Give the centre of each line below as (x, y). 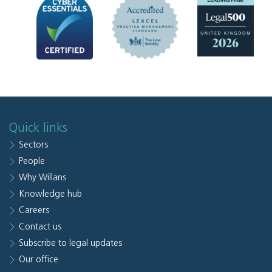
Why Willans (42, 177)
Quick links (38, 128)
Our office (39, 259)
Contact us (40, 226)
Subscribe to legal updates (70, 243)
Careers (34, 210)
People (32, 161)
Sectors (33, 144)
